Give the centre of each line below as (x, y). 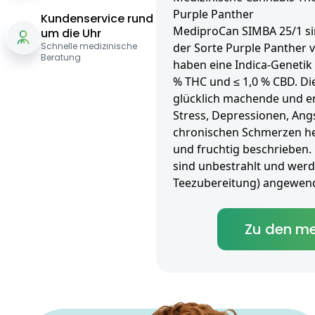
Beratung (60, 58)
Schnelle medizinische (89, 46)
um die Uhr (71, 34)
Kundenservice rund (97, 19)
